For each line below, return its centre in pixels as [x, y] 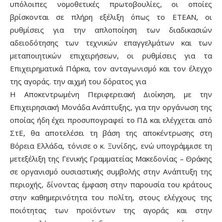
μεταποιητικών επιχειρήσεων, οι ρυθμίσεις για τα [111, 55]
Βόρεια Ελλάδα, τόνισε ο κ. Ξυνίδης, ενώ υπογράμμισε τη [111, 145]
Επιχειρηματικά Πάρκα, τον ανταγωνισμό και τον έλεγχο [111, 68]
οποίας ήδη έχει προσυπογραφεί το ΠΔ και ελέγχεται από [111, 120]
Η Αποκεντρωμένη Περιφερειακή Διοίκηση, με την [111, 94]
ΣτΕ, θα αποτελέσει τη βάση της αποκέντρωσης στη [111, 133]
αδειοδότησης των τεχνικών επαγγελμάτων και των [111, 42]
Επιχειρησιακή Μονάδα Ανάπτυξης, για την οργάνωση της [111, 107]
